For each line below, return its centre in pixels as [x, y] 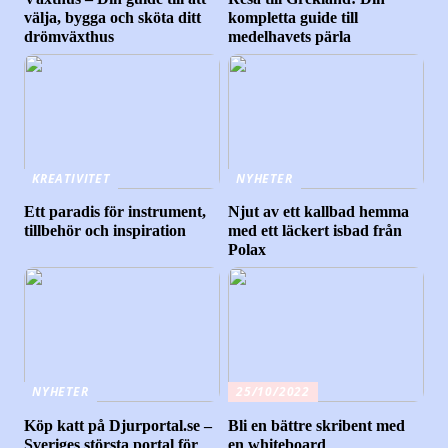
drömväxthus [69, 36]
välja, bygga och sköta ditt [113, 17]
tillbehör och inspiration [105, 231]
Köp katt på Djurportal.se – [118, 425]
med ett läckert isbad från [315, 231]
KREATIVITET [71, 178]
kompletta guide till [293, 17]
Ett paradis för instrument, [115, 212]
